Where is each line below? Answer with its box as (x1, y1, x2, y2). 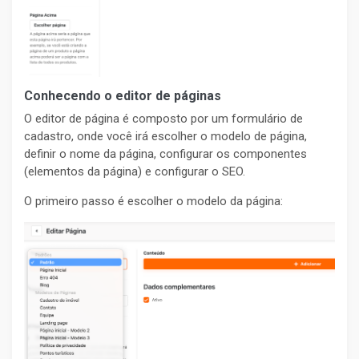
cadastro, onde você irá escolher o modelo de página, (24, 129, 307, 144)
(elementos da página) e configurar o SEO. (24, 164, 245, 179)
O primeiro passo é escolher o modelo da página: (24, 194, 283, 209)
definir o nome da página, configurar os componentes (24, 147, 307, 162)
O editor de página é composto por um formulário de (24, 111, 303, 127)
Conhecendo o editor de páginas (24, 88, 221, 104)
